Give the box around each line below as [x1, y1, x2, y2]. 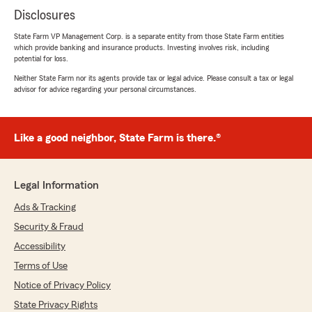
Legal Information [14, 179, 99, 191]
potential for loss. [14, 54, 68, 63]
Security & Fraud [14, 221, 84, 232]
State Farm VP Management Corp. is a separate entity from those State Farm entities [14, 31, 284, 40]
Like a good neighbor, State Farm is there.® [14, 132, 221, 143]
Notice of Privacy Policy [14, 280, 111, 290]
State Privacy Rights [14, 299, 97, 310]
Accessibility [14, 241, 65, 251]
